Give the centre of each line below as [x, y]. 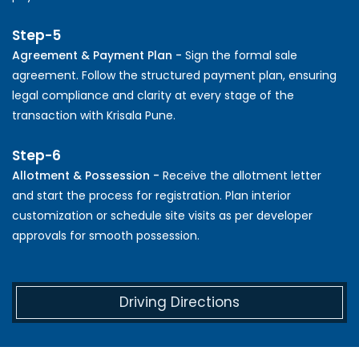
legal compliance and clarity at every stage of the [153, 95]
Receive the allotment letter [242, 175]
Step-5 [36, 35]
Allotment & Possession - [87, 175]
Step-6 [36, 155]
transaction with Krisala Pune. [94, 115]
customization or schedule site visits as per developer [162, 215]
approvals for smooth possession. [106, 235]
